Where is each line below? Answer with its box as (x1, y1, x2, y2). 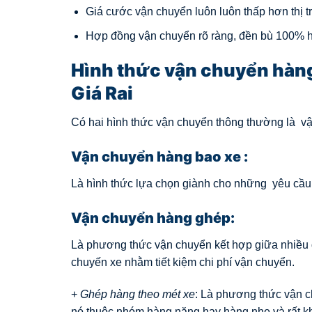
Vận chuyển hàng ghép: (71, 209, 235, 226)
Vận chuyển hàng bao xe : (71, 148, 248, 166)
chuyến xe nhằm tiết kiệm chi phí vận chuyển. (71, 256, 295, 268)
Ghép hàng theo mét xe (80, 288, 195, 300)
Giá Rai (71, 82, 133, 104)
